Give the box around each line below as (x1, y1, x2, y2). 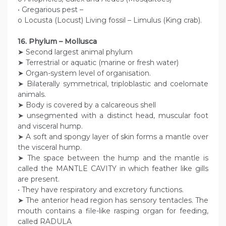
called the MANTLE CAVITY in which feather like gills (18, 164, 208, 174)
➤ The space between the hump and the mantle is (18, 153, 208, 163)
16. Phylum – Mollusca (18, 37, 97, 46)
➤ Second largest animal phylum (18, 47, 133, 57)
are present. (18, 175, 60, 184)
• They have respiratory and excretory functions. (18, 185, 184, 195)
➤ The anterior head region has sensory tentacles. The (18, 196, 208, 205)
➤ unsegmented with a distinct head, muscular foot (18, 111, 208, 121)
